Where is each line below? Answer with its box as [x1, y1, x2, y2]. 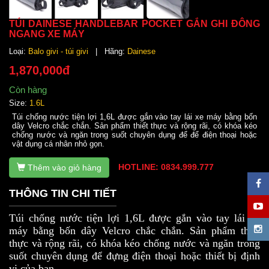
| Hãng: [88, 47, 127, 56]
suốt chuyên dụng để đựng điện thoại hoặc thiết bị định [9, 250, 260, 262]
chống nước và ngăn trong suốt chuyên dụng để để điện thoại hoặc [12, 130, 257, 140]
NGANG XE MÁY [9, 29, 85, 40]
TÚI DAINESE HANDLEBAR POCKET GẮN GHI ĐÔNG [9, 19, 260, 29]
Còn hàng [9, 85, 47, 95]
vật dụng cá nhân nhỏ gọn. [12, 139, 104, 149]
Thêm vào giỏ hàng [25, 163, 101, 173]
